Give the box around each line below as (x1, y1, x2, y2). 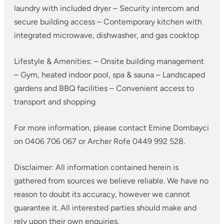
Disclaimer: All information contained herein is (14, 162, 178, 172)
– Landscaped (154, 70, 205, 79)
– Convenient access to (107, 83, 194, 93)
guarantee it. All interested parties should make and (14, 203, 196, 212)
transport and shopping (14, 97, 95, 106)
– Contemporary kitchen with (95, 17, 202, 26)
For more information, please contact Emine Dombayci (14, 123, 209, 132)
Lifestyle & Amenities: (14, 56, 92, 66)
